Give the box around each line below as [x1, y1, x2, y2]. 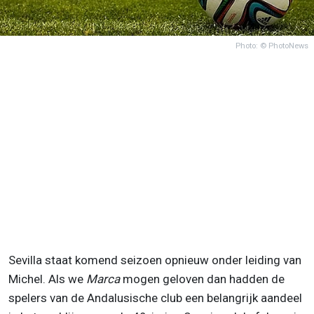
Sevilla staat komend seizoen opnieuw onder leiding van [8, 252, 301, 267]
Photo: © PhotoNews [235, 41, 308, 50]
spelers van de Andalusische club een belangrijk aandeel [8, 290, 302, 305]
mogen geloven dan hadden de [120, 271, 285, 286]
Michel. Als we [8, 271, 86, 286]
